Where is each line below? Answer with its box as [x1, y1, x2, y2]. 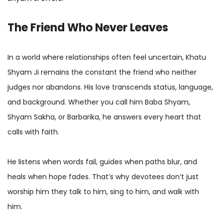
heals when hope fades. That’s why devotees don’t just [7, 171, 199, 182]
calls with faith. [7, 126, 59, 137]
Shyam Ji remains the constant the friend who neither [7, 67, 197, 77]
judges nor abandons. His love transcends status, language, [7, 82, 213, 92]
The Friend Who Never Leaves [7, 19, 168, 35]
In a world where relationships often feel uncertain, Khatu [7, 52, 206, 62]
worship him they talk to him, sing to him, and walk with [7, 186, 199, 197]
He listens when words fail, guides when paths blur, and [7, 156, 197, 167]
